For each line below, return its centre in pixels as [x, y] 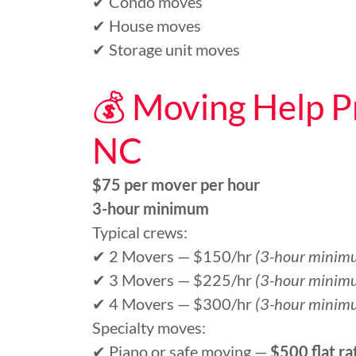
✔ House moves [147, 25]
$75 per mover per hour [176, 184]
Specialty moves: [149, 327]
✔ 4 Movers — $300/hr [174, 304]
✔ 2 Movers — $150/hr [174, 256]
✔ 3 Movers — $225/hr [174, 280]
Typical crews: [140, 232]
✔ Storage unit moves [166, 49]
